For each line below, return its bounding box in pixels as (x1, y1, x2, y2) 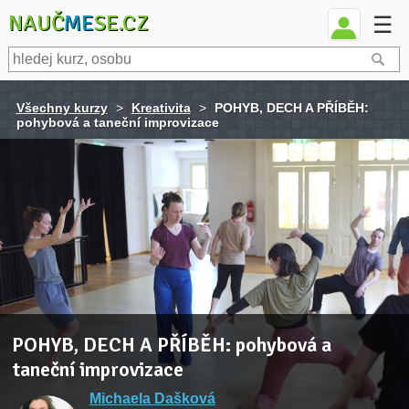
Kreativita (131, 100, 191, 115)
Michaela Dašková (89, 391, 215, 406)
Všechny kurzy (16, 100, 108, 115)
